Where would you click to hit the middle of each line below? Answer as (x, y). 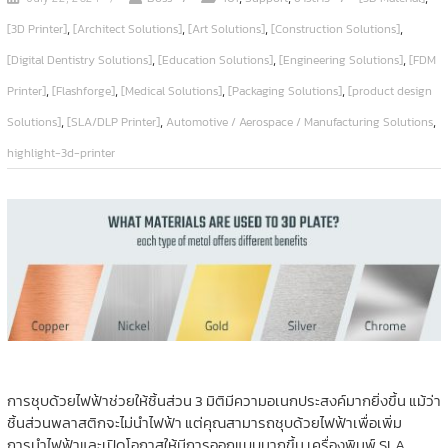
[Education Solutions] (215, 59)
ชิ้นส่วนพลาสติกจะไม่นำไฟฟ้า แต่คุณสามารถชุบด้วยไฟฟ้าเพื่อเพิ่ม (204, 422)
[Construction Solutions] (335, 28)
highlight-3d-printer (60, 152)
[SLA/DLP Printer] (113, 121)
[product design (389, 90)
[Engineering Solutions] (340, 59)
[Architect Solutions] (127, 28)
